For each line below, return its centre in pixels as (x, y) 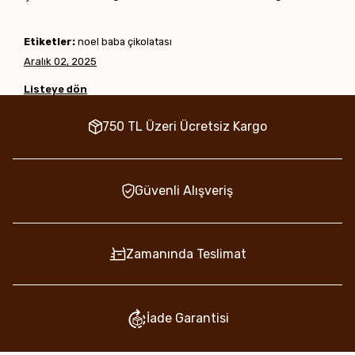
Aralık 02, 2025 (60, 62)
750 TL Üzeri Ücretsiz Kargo (184, 127)
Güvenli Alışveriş (184, 191)
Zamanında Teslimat (186, 254)
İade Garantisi (187, 319)
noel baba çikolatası (124, 42)
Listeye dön (55, 90)
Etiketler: (50, 42)
